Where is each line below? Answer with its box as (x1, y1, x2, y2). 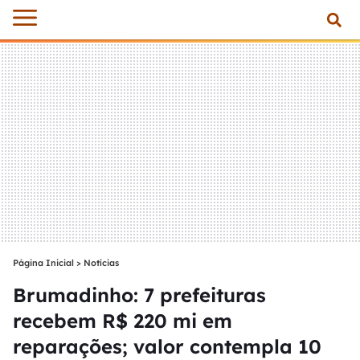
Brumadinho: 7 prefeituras (13, 283, 266, 307)
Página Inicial (13, 257, 74, 268)
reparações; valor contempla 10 (13, 334, 321, 358)
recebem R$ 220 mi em (13, 309, 232, 333)
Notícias (84, 257, 119, 268)
